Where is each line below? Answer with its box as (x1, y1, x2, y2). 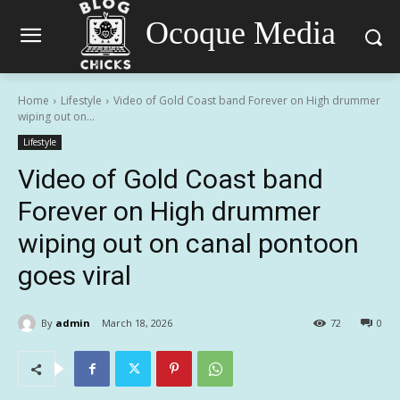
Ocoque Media (145, 14, 336, 51)
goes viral (18, 260, 131, 291)
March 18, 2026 (102, 316, 172, 330)
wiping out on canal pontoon (18, 228, 359, 259)
